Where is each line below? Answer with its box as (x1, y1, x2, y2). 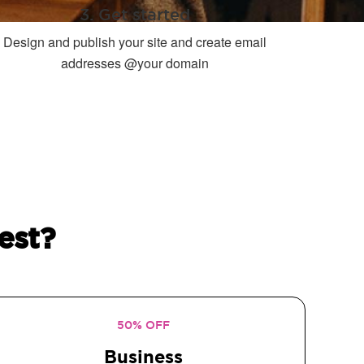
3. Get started (80, 4, 190, 25)
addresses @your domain (61, 54, 209, 72)
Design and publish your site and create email (3, 32, 266, 51)
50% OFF (116, 318, 170, 332)
